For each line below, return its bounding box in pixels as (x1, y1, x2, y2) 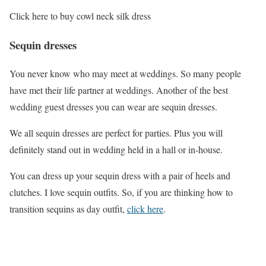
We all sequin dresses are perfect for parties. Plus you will (9, 126, 223, 140)
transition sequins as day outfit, (9, 202, 127, 216)
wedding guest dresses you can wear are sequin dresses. (9, 100, 217, 113)
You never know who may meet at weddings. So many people (9, 67, 241, 80)
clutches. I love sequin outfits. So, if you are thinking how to (9, 186, 233, 199)
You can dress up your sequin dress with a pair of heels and (9, 169, 230, 182)
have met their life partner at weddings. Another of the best (9, 84, 228, 97)
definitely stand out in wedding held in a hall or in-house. (9, 143, 223, 156)
